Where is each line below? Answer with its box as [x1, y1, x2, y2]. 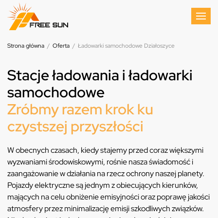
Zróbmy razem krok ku [7, 99, 153, 119]
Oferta [53, 41, 70, 50]
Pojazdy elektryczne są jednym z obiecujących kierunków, [7, 180, 198, 190]
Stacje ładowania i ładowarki [7, 65, 193, 85]
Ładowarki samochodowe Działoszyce [78, 41, 175, 50]
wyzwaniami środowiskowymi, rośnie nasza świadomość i [7, 156, 193, 167]
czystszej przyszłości [7, 116, 144, 136]
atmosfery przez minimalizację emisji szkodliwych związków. [7, 203, 204, 214]
